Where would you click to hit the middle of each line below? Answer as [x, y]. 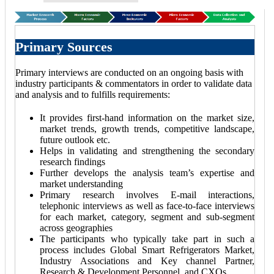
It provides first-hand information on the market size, [147, 118]
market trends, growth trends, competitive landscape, [147, 129]
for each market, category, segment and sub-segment [147, 217]
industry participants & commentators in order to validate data [134, 84]
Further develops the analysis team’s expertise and [147, 173]
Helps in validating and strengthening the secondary [147, 151]
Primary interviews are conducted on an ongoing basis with [129, 73]
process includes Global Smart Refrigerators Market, [147, 250]
